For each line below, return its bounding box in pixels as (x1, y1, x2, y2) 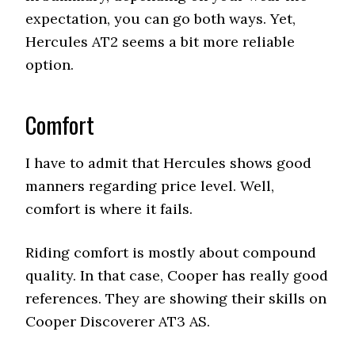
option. (25, 55, 74, 74)
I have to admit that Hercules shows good (25, 154, 312, 172)
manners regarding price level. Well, (25, 177, 275, 195)
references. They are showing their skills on (25, 289, 327, 307)
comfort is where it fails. (25, 200, 193, 218)
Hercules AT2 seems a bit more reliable (25, 32, 296, 51)
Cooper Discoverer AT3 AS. (25, 312, 211, 330)
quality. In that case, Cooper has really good (25, 266, 329, 284)
